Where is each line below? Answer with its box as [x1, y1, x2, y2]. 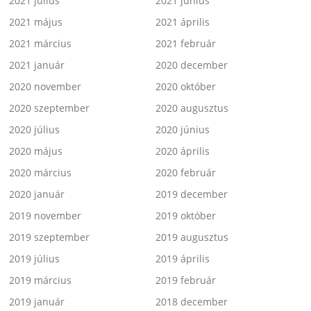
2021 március [9, 36, 72, 50]
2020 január [9, 187, 65, 201]
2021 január [9, 58, 65, 72]
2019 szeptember [9, 230, 90, 244]
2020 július [9, 122, 60, 136]
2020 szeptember [9, 101, 90, 115]
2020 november [9, 79, 82, 93]
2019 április [155, 251, 210, 265]
